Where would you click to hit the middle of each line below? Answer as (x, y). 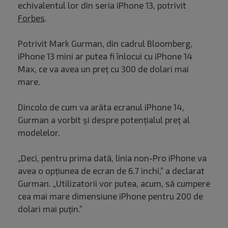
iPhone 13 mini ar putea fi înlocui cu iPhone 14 (105, 56)
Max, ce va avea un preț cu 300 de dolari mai (103, 69)
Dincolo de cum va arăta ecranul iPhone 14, (101, 107)
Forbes (31, 18)
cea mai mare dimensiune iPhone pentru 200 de (110, 196)
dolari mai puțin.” (51, 209)
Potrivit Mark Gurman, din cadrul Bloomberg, (105, 44)
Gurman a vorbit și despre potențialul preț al (104, 120)
